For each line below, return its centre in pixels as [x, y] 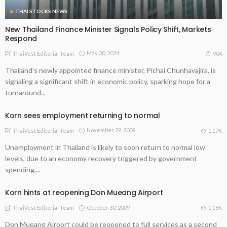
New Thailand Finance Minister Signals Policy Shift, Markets [108, 29]
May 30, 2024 [103, 53]
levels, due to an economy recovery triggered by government [101, 158]
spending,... [23, 169]
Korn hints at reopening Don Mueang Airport [84, 192]
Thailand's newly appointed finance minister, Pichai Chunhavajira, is [110, 70]
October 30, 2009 [108, 207]
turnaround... [25, 92]
